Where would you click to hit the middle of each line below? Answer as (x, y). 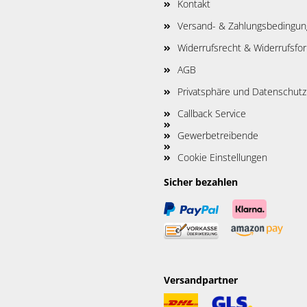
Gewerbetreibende (218, 135)
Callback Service (212, 113)
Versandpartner (201, 280)
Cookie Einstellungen (222, 157)
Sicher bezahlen (201, 182)
